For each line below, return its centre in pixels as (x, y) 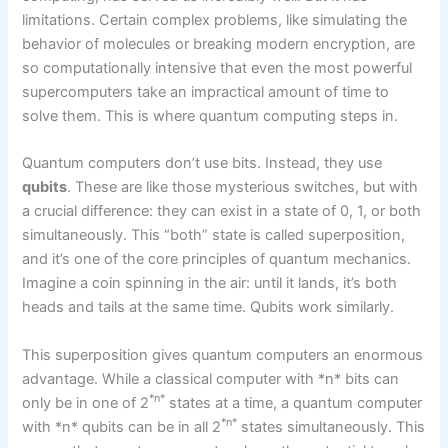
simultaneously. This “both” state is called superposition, (214, 235)
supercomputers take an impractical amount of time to (206, 92)
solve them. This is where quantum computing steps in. (210, 116)
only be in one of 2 (86, 402)
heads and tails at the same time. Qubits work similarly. (208, 307)
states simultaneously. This (331, 426)
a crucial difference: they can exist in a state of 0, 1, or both (222, 211)
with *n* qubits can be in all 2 (122, 426)
